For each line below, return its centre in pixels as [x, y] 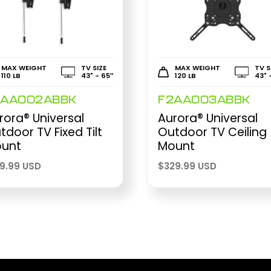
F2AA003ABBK [204, 100]
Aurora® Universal [208, 119]
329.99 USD [191, 166]
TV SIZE [93, 67]
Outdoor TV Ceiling [213, 132]
